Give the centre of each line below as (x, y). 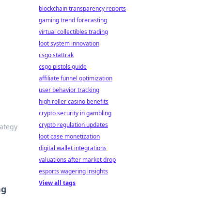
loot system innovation (69, 43)
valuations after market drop (77, 160)
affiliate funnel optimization (76, 78)
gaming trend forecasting (73, 20)
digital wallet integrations (73, 148)
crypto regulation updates (73, 125)
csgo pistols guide (63, 67)
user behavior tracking (69, 90)
